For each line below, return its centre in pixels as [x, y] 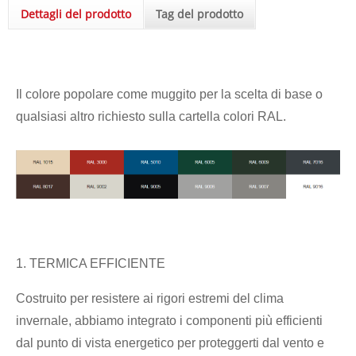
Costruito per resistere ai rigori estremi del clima [150, 298]
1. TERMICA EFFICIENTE [91, 263]
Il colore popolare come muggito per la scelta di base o [169, 94]
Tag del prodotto [199, 14]
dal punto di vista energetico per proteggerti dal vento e [170, 342]
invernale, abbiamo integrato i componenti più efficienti [169, 320]
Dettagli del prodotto [76, 14]
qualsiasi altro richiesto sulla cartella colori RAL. [151, 116]
